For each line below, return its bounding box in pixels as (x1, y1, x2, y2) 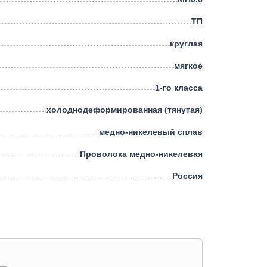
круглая (170, 39, 203, 49)
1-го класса (155, 83, 203, 93)
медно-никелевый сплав (99, 127, 203, 137)
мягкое (174, 61, 203, 71)
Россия (172, 171, 203, 181)
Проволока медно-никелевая (80, 149, 203, 159)
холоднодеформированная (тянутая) (46, 105, 203, 115)
